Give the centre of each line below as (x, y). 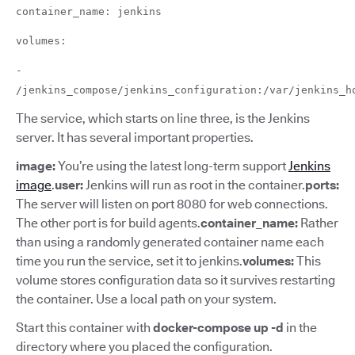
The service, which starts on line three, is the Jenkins (163, 118)
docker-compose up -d (218, 327)
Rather (319, 223)
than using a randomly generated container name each (170, 242)
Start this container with (84, 327)
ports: (322, 185)
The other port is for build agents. (108, 223)
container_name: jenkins (89, 11)
